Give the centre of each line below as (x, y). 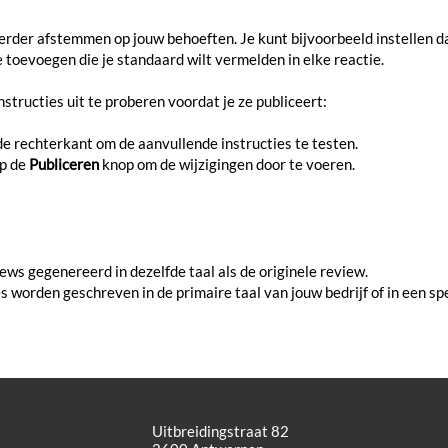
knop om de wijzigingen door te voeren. (228, 164)
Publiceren (64, 164)
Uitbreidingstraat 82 (220, 431)
